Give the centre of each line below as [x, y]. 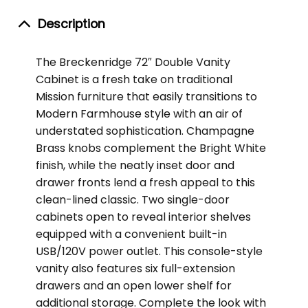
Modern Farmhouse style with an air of [139, 114]
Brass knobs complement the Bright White [151, 148]
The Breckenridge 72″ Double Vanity [133, 63]
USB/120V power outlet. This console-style [149, 252]
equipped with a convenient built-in [131, 234]
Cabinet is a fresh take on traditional [134, 80]
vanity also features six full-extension [135, 269]
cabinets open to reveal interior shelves [143, 217]
